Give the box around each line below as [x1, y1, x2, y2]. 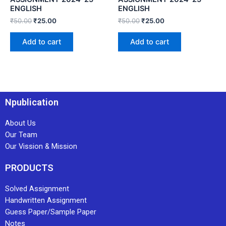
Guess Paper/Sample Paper [5, 207, 96, 216]
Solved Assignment [5, 184, 69, 193]
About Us [5, 119, 36, 128]
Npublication [5, 97, 59, 107]
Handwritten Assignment [5, 196, 87, 205]
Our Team [5, 130, 37, 139]
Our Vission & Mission [5, 142, 77, 151]
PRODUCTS [5, 162, 53, 173]
